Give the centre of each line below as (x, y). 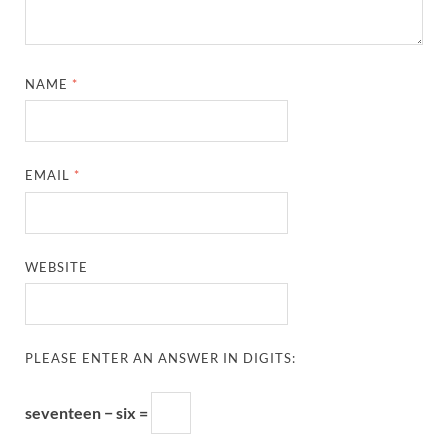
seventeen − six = (88, 413)
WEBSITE (57, 266)
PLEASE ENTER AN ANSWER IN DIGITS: (161, 358)
